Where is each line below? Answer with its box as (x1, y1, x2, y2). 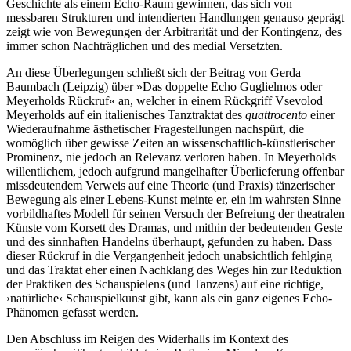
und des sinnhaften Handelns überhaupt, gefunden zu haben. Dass (6, 234, 332, 248)
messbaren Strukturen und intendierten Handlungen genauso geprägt (6, 10, 344, 24)
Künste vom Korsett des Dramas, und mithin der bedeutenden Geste (6, 220, 342, 234)
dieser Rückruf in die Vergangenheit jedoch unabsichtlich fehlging (6, 248, 332, 262)
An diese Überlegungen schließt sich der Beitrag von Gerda (6, 65, 301, 79)
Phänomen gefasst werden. (6, 305, 139, 319)
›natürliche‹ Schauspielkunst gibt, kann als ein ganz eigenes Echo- (6, 291, 332, 305)
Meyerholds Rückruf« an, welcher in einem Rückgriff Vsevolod (6, 93, 323, 107)
